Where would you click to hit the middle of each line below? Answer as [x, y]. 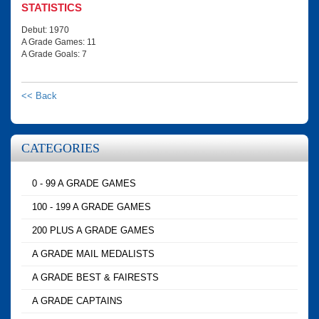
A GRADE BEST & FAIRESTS [95, 278]
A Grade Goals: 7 [54, 54]
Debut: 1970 [45, 30]
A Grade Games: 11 [59, 42]
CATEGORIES [61, 148]
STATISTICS [52, 8]
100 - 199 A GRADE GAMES [91, 207]
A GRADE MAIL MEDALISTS [93, 254]
